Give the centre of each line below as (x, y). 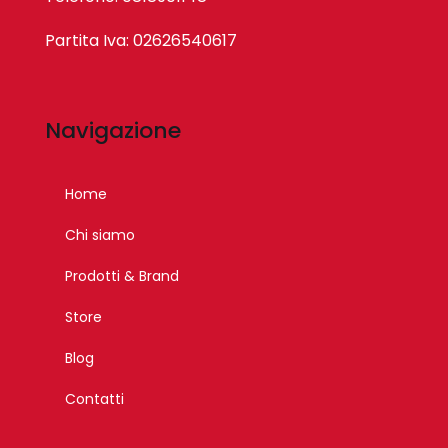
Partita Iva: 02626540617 (141, 40)
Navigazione (113, 130)
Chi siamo (100, 235)
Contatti (95, 399)
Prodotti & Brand (122, 276)
